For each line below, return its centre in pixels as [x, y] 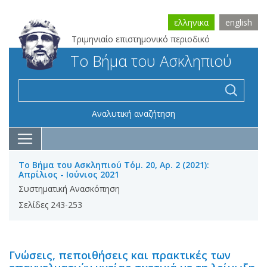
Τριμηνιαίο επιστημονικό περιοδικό [141, 39]
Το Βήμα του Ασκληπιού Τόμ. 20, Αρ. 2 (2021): [114, 165]
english [239, 22]
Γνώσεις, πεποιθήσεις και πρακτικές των [120, 255]
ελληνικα [191, 22]
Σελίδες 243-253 [50, 205]
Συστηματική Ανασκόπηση [69, 189]
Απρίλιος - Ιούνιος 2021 [69, 174]
